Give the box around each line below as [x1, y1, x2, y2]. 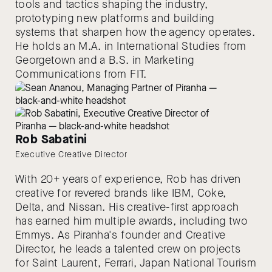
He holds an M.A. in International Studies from [15, 39, 246, 53]
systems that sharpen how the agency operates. [15, 25, 256, 39]
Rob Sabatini [15, 131, 87, 148]
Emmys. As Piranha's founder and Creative [15, 228, 226, 242]
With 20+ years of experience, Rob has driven [15, 172, 241, 186]
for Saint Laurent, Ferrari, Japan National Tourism [15, 256, 256, 270]
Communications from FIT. [15, 67, 147, 81]
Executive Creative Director [15, 149, 127, 160]
